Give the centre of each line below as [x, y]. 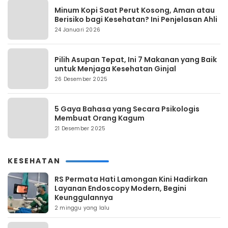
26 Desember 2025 [81, 79]
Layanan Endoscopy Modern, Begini [120, 189]
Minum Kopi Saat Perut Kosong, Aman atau [135, 10]
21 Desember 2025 [80, 129]
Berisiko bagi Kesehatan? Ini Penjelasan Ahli [136, 20]
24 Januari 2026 [77, 30]
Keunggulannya [84, 198]
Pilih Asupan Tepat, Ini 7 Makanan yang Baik [136, 60]
